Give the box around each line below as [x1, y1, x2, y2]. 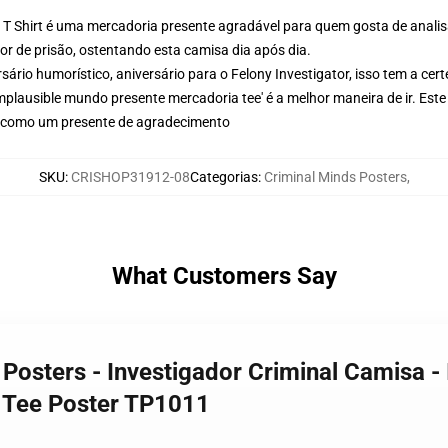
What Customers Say [111, 262, 337, 290]
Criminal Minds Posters [263, 169, 407, 185]
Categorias [189, 169, 258, 185]
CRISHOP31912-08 [70, 169, 190, 185]
